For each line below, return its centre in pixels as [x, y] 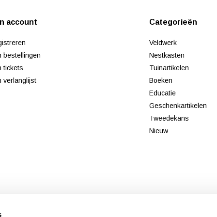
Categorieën [173, 22]
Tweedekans [169, 118]
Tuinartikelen [169, 68]
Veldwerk [163, 43]
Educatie [163, 93]
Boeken [161, 81]
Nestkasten [167, 55]
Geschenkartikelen [178, 106]
